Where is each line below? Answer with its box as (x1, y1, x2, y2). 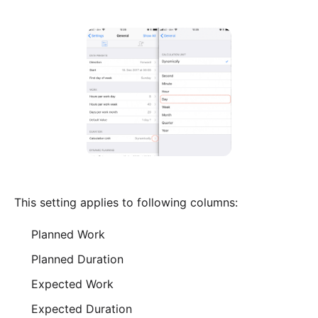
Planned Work (31, 226, 105, 241)
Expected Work (31, 276, 114, 291)
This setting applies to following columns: (14, 194, 238, 209)
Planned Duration (31, 251, 124, 266)
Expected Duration (31, 301, 132, 316)
